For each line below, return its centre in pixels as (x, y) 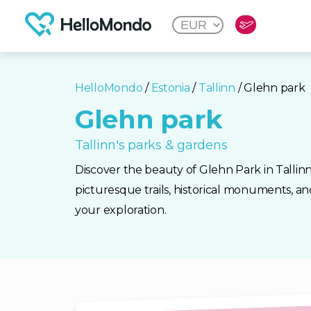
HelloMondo (109, 88)
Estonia (170, 88)
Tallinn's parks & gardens (151, 145)
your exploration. (121, 210)
